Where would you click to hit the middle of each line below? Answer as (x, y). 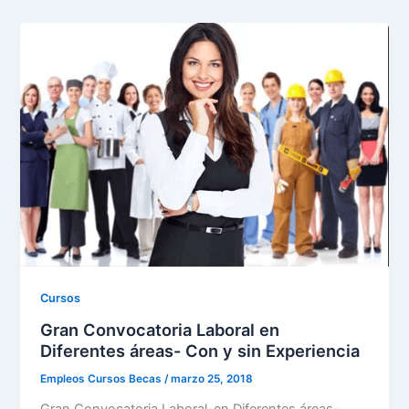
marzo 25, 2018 (212, 378)
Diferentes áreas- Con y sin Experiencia (200, 350)
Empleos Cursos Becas (103, 378)
